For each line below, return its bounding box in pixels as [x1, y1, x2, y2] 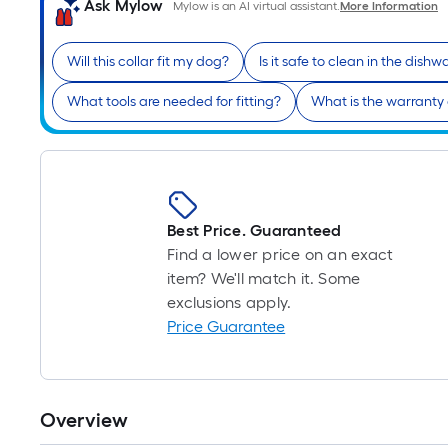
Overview [40, 408, 128, 432]
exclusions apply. [167, 293, 292, 312]
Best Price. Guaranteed [167, 221, 342, 240]
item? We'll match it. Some [167, 269, 361, 288]
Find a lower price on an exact [167, 245, 394, 264]
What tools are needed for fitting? [67, 93, 281, 110]
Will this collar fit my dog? [67, 53, 229, 70]
